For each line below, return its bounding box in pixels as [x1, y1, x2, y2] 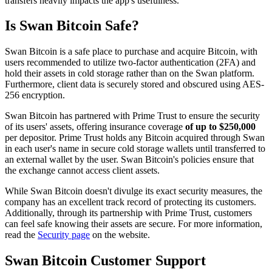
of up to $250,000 [183, 121, 256, 132]
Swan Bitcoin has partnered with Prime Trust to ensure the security [5, 110, 260, 121]
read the [5, 229, 38, 240]
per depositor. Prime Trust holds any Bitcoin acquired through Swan [5, 132, 265, 143]
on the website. [90, 229, 150, 240]
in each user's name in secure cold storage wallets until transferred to [5, 143, 265, 154]
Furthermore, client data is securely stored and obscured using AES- [5, 79, 264, 90]
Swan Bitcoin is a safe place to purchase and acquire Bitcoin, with [5, 46, 257, 57]
